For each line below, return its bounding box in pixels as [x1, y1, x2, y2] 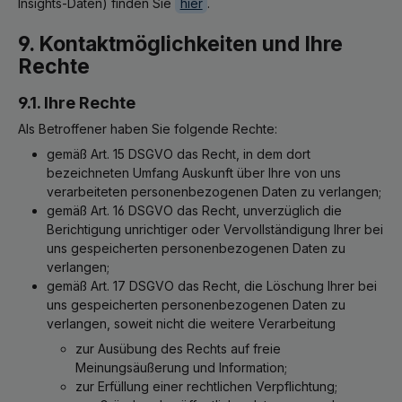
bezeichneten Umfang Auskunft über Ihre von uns [47, 165, 341, 180]
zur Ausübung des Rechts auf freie [75, 341, 281, 356]
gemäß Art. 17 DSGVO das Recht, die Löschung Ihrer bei [47, 278, 377, 293]
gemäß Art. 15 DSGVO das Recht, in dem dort [47, 146, 310, 162]
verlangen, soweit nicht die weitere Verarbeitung [47, 316, 336, 331]
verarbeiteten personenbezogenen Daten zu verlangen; [47, 184, 381, 199]
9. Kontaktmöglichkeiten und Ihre [18, 31, 343, 57]
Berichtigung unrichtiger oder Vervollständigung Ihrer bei [47, 222, 383, 237]
